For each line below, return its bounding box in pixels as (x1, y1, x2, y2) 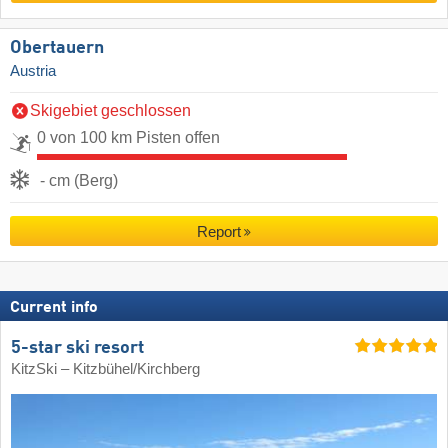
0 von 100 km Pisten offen (37, 129, 220, 147)
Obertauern (10, 39, 104, 58)
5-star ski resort (11, 338, 144, 357)
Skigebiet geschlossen (30, 102, 191, 120)
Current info (10, 300, 98, 317)
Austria (10, 63, 56, 80)
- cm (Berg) (40, 172, 118, 190)
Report (196, 222, 241, 240)
